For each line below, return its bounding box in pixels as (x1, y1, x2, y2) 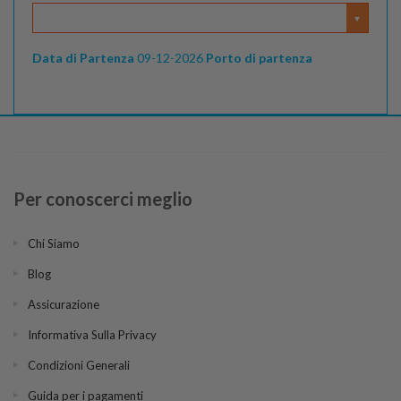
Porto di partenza (206, 50, 312, 65)
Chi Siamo (28, 236, 80, 251)
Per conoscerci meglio (13, 188, 192, 209)
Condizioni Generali (28, 358, 130, 372)
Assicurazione (28, 297, 99, 311)
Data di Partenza (32, 50, 134, 65)
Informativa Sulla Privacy (28, 328, 157, 342)
